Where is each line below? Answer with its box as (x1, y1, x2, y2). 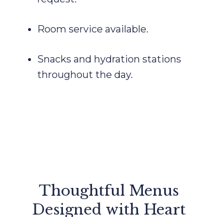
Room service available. (37, 23, 148, 35)
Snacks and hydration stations (37, 53, 181, 65)
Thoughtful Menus (38, 182, 179, 200)
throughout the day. (37, 69, 133, 81)
